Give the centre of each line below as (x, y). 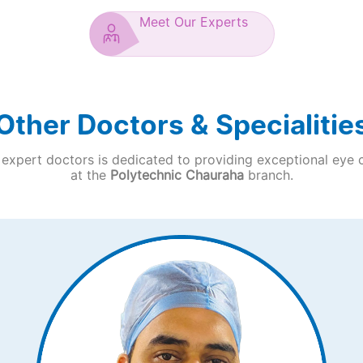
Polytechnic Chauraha (179, 175)
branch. (270, 175)
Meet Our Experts (193, 21)
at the (90, 175)
